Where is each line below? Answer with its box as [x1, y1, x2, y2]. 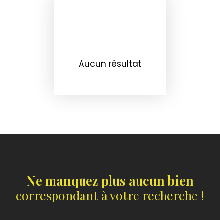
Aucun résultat [79, 58, 141, 70]
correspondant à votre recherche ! [16, 187, 204, 203]
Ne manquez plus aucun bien [27, 172, 193, 189]
